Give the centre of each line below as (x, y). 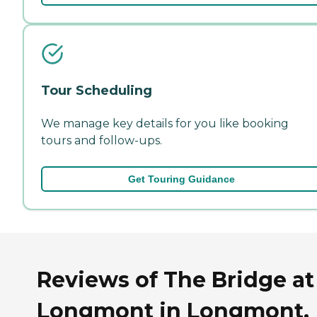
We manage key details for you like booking (165, 123)
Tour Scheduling (97, 90)
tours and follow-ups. (102, 140)
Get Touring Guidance (181, 179)
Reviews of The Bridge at (175, 279)
